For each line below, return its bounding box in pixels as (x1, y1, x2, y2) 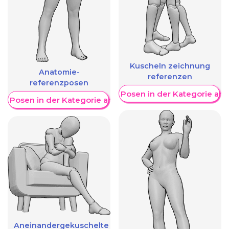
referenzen (148, 72, 192, 82)
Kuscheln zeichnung (130, 61, 210, 71)
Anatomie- (38, 67, 80, 77)
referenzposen (30, 78, 88, 88)
